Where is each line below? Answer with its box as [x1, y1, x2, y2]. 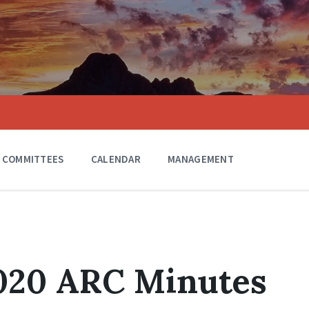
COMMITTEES [1, 152, 64, 166]
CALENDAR [90, 152, 141, 166]
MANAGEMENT [168, 152, 235, 166]
